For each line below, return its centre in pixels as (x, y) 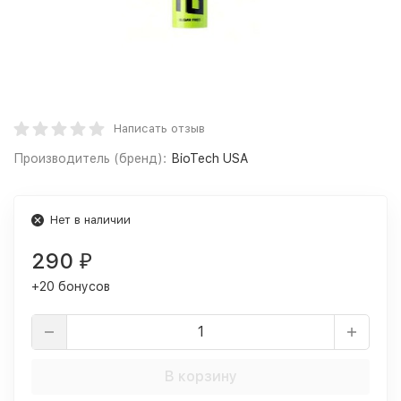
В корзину (200, 376)
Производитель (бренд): (90, 158)
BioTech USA (209, 158)
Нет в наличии (90, 220)
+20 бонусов (71, 286)
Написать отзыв (159, 128)
